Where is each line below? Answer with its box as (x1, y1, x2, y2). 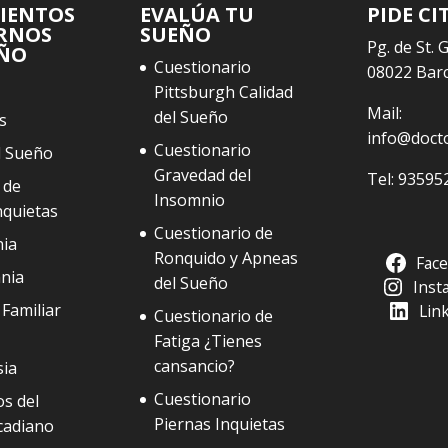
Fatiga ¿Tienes (154, 330, 263, 353)
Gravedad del (154, 164, 252, 187)
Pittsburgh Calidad (154, 81, 294, 104)
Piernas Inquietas (154, 413, 286, 436)
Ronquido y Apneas (154, 247, 299, 270)
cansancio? (154, 355, 236, 378)
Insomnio (154, 189, 226, 212)
